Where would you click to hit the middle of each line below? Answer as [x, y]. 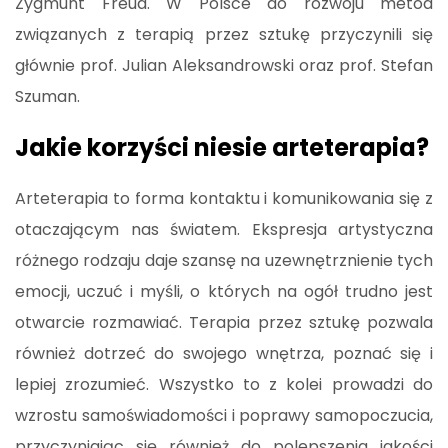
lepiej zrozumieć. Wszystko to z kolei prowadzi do [224, 384]
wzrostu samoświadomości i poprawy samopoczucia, [224, 415]
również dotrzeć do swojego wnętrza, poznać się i [224, 353]
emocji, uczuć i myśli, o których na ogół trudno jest [224, 291]
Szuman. [47, 96]
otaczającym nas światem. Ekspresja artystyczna [224, 229]
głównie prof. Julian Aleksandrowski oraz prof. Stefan [224, 65]
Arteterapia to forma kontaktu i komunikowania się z [224, 198]
